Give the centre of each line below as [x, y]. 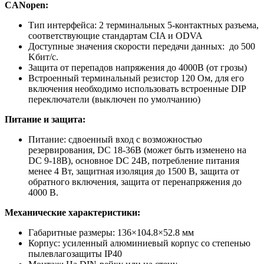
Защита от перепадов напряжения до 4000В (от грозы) [138, 67]
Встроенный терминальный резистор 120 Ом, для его [136, 78]
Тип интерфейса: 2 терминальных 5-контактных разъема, [143, 25]
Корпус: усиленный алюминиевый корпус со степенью [139, 243]
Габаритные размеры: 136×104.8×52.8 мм [111, 232]
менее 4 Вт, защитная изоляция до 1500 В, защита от [134, 171]
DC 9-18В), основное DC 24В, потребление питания [134, 160]
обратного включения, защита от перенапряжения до [135, 181]
